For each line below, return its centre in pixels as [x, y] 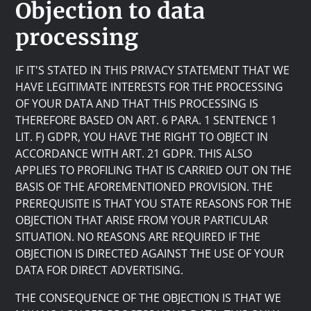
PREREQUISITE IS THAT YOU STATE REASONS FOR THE [154, 203]
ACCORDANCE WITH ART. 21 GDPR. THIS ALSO [134, 153]
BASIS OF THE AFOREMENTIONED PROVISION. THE [144, 187]
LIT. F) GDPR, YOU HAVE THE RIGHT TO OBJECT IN [142, 137]
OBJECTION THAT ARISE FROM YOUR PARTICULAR [142, 220]
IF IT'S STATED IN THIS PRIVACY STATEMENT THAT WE [153, 70]
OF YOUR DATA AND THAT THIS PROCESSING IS [137, 103]
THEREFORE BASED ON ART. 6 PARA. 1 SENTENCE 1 [146, 120]
